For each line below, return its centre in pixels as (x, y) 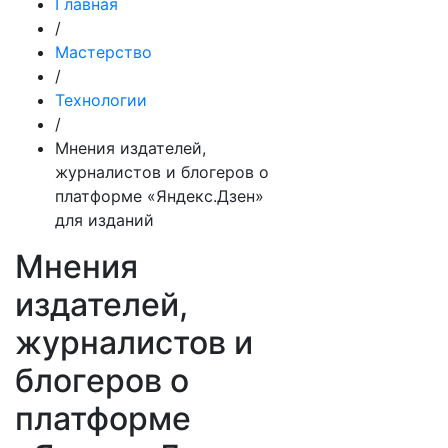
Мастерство (103, 52)
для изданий (104, 220)
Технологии (101, 100)
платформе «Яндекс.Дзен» (159, 196)
